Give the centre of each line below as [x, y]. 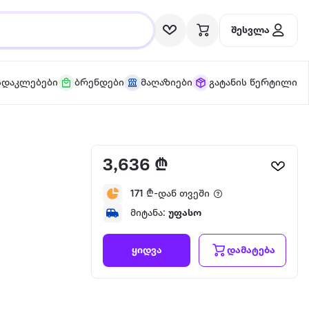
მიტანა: [149, 213]
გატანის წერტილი [253, 83]
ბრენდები [99, 83]
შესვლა [250, 30]
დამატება [251, 250]
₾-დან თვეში [177, 194]
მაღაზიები [166, 83]
